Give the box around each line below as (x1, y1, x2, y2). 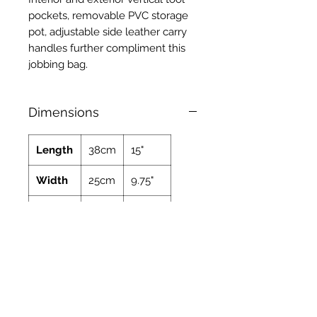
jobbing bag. (28, 57, 88, 71)
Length (36, 143, 73, 156)
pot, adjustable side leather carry (28, 25, 187, 38)
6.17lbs (131, 234, 163, 248)
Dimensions (28, 104, 99, 120)
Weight (36, 234, 74, 248)
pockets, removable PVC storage (28, 8, 188, 22)
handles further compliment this (28, 41, 185, 54)
